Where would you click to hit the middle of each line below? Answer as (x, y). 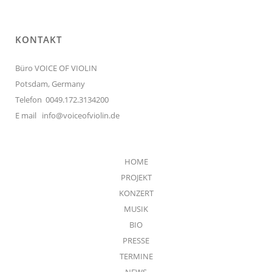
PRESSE (136, 240)
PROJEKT (136, 177)
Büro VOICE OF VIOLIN (56, 68)
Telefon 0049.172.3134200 (62, 99)
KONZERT (136, 193)
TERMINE (136, 256)
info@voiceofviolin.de (81, 115)
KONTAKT (39, 39)
